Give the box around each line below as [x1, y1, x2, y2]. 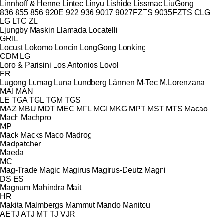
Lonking [118, 43, 146, 52]
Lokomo [25, 43, 53, 52]
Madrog [66, 130, 92, 139]
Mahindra [32, 183, 65, 192]
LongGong [80, 43, 116, 52]
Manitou [123, 200, 150, 209]
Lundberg [73, 78, 107, 87]
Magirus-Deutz [92, 165, 143, 174]
